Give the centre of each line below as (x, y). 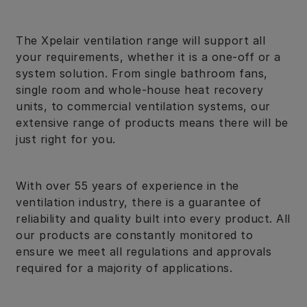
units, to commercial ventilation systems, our (143, 106)
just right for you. (66, 139)
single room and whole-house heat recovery (140, 90)
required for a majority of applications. (124, 268)
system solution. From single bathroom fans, (142, 73)
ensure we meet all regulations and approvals (144, 251)
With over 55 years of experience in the (127, 186)
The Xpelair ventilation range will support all (140, 40)
